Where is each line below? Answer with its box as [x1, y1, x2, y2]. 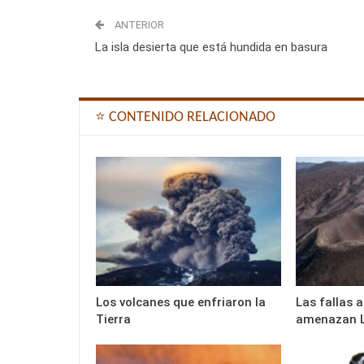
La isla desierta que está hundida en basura [95, 39, 327, 54]
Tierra [96, 312, 131, 327]
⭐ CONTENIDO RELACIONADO [95, 109, 275, 125]
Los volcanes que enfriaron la [96, 295, 266, 310]
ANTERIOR [112, 18, 164, 31]
